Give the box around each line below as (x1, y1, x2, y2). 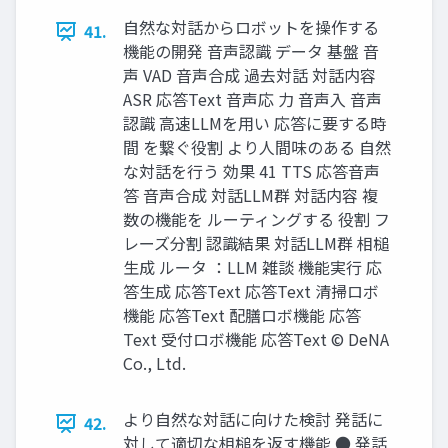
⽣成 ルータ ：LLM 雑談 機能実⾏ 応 (123, 255, 382, 280)
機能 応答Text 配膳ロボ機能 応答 (123, 303, 361, 328)
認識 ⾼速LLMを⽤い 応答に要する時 (123, 111, 386, 136)
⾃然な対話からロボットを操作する (123, 15, 379, 40)
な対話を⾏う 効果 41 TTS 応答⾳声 (123, 159, 380, 184)
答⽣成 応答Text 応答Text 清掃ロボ (123, 279, 379, 304)
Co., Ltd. (123, 351, 186, 376)
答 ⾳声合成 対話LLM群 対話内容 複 (123, 183, 378, 208)
